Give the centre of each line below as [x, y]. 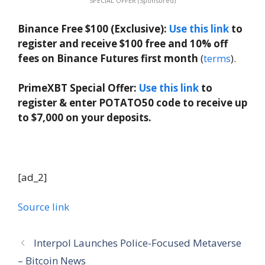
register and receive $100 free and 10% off [123, 43]
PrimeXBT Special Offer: [78, 88]
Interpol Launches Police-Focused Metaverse [138, 243]
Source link [43, 206]
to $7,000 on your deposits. [85, 118]
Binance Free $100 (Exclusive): [93, 28]
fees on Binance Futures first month [108, 58]
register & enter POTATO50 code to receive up [132, 103]
